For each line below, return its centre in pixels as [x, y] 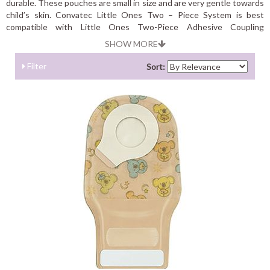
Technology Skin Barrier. [51, 39]
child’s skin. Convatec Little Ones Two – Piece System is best [135, 15]
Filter [36, 66]
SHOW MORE [131, 44]
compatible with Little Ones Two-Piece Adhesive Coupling [135, 27]
